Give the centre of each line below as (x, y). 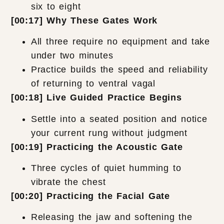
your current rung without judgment (109, 133)
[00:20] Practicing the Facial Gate (90, 196)
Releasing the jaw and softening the (111, 217)
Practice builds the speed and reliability (119, 70)
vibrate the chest (68, 182)
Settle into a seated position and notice (119, 119)
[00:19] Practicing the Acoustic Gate (97, 147)
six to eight (56, 6)
